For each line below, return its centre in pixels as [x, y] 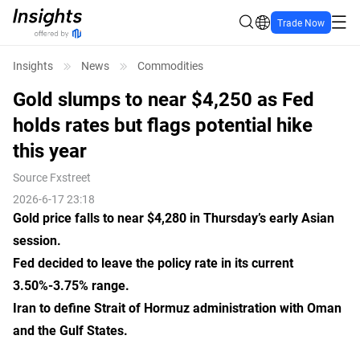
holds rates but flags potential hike [163, 125]
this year [50, 150]
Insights [33, 65]
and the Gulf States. [72, 330]
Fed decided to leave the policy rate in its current [153, 262]
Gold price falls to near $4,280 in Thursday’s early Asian [174, 217]
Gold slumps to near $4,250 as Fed [164, 99]
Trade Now [301, 22]
